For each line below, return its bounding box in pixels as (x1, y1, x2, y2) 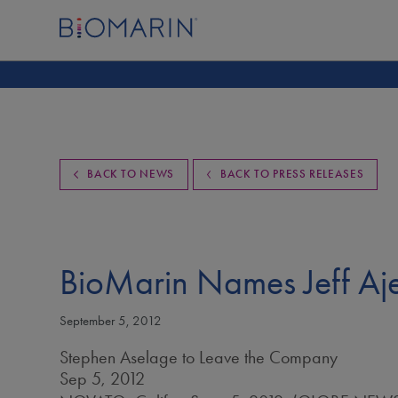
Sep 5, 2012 (60, 368, 146, 389)
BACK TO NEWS (87, 167, 175, 181)
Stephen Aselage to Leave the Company (60, 346, 338, 368)
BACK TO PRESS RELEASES (220, 167, 364, 181)
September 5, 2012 (60, 313, 163, 329)
